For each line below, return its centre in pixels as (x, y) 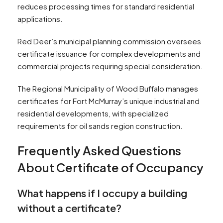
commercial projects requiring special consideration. (110, 66)
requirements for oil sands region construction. (100, 126)
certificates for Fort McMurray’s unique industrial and (109, 101)
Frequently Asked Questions (99, 151)
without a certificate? (69, 208)
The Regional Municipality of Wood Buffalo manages (108, 89)
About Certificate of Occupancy (111, 167)
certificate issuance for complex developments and (109, 54)
